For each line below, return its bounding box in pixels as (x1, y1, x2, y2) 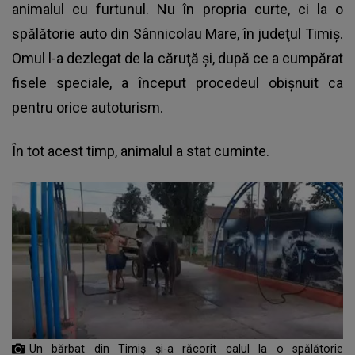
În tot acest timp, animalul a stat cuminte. (12, 143, 269, 160)
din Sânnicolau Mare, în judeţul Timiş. (106, 25, 344, 43)
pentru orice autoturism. (12, 99, 163, 116)
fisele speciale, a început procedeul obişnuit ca (12, 74, 343, 92)
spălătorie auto (12, 25, 107, 43)
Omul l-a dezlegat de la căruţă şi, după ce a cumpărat (12, 50, 343, 67)
